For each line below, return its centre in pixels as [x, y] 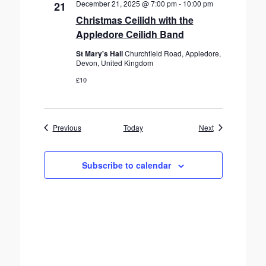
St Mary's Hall [100, 53]
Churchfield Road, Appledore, [172, 53]
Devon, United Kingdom [114, 63]
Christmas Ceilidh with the [134, 20]
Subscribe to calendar [126, 165]
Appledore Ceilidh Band [130, 34]
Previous [67, 127]
